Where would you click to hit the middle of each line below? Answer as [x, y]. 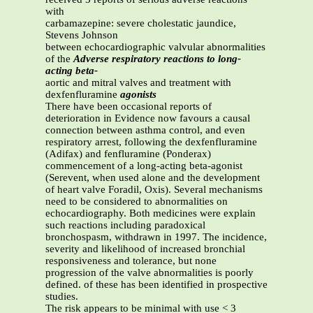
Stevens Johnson [82, 35]
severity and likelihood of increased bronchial [145, 249]
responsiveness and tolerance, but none [131, 261]
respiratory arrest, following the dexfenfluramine [151, 142]
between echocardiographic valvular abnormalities [155, 47]
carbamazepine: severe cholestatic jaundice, [141, 23]
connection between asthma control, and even [145, 130]
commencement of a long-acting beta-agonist [144, 166]
